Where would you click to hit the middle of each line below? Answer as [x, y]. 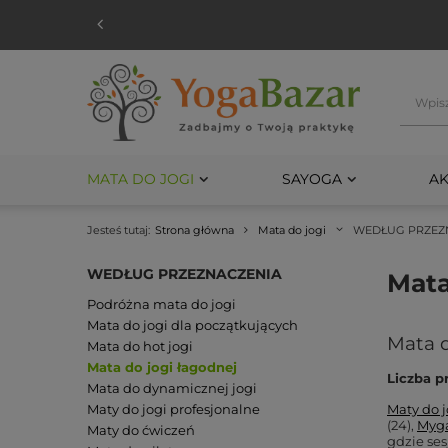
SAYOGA [311, 178]
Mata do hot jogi [140, 345]
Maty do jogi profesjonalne [173, 408]
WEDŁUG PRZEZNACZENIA [184, 274]
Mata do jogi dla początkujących [192, 324]
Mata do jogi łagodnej [162, 366]
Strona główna [194, 230]
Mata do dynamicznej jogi [172, 387]
